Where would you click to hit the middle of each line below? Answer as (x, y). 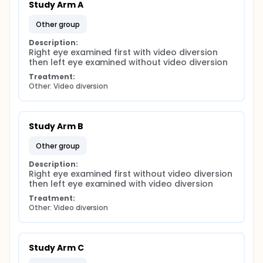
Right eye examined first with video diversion (123, 52)
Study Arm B (56, 126)
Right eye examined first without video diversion (131, 174)
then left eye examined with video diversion (121, 184)
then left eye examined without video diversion (128, 62)
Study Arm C (56, 248)
